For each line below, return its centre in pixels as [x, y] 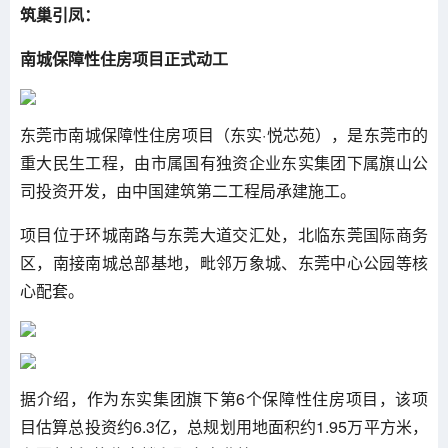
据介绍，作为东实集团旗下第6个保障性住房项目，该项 [224, 399]
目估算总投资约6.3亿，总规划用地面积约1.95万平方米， [224, 427]
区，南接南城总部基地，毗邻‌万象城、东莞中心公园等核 [224, 263]
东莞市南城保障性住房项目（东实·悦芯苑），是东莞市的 [224, 135]
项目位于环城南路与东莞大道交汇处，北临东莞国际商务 [224, 235]
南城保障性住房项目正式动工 [124, 59]
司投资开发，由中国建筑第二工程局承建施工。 [188, 191]
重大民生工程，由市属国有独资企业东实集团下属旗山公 [224, 163]
